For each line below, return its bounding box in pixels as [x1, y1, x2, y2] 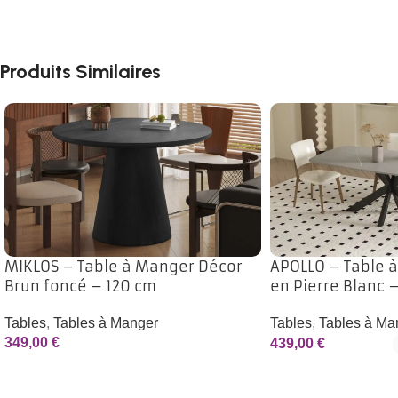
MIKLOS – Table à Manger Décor [4, 257, 243, 275]
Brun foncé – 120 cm [4, 276, 156, 295]
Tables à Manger [53, 314, 158, 330]
